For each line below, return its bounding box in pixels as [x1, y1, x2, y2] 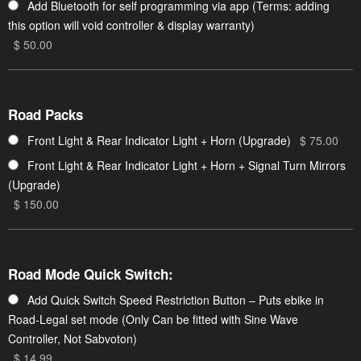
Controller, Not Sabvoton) [8, 330, 137, 347]
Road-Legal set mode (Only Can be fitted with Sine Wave [8, 310, 298, 327]
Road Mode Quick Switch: [8, 264, 173, 284]
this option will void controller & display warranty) [8, 16, 255, 33]
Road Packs [8, 105, 83, 125]
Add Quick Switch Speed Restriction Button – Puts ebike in [27, 291, 324, 308]
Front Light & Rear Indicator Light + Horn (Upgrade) [27, 131, 291, 148]
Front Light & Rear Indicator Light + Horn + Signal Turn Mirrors [27, 156, 346, 173]
